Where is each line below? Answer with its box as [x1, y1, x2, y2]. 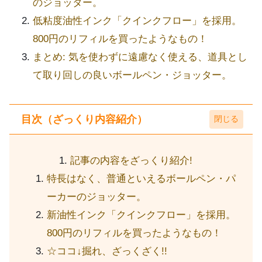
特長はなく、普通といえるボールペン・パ [47, 173, 236, 184]
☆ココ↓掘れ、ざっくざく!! [47, 245, 167, 257]
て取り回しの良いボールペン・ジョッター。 [33, 70, 232, 81]
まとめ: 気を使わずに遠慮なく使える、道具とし [33, 51, 247, 63]
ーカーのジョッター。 [47, 191, 146, 202]
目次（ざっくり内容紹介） [21, 113, 147, 125]
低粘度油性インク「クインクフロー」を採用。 [33, 15, 242, 27]
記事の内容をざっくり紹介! [70, 154, 192, 166]
